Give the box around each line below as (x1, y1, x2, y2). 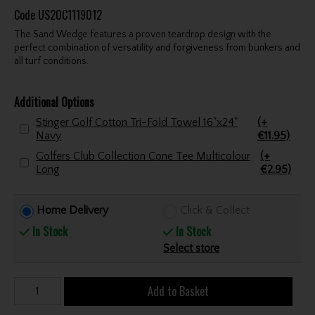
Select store (163, 241, 220, 255)
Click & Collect (180, 204, 250, 217)
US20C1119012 (37, 6, 102, 23)
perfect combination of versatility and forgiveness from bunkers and (13, 41, 300, 53)
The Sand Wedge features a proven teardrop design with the (13, 28, 271, 40)
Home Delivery (37, 204, 109, 217)
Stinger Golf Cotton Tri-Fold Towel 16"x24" (36, 115, 238, 129)
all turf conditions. (13, 55, 89, 67)
